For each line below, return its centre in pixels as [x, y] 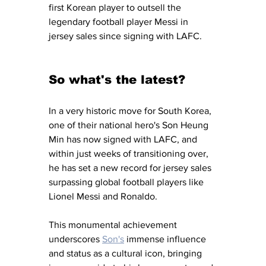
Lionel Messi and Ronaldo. [104, 197]
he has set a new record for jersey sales [131, 168]
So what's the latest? [117, 80]
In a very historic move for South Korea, [131, 111]
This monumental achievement [114, 225]
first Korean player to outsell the [116, 8]
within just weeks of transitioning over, [130, 154]
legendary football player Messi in [120, 22]
